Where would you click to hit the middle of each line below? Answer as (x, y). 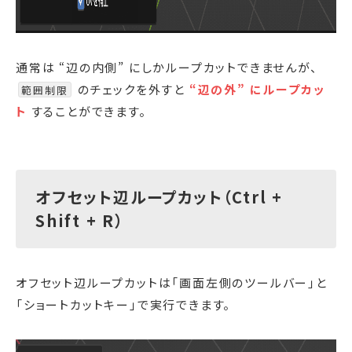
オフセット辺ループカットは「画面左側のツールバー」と (172, 282)
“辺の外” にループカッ (257, 89)
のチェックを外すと (131, 89)
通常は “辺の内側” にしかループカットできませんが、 (167, 67)
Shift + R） (80, 220)
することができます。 (87, 111)
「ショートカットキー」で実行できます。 (124, 304)
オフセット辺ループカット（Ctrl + (159, 196)
